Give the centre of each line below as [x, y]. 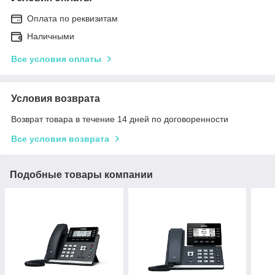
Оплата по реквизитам [72, 18]
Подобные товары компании [81, 174]
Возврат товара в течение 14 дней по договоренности [120, 119]
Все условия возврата [60, 138]
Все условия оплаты [56, 59]
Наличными [51, 36]
